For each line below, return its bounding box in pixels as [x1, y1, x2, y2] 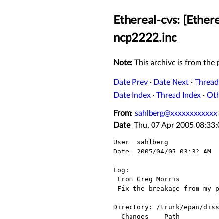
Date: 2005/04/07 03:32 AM [113, 148, 211, 155]
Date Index [113, 91, 151, 100]
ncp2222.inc [113, 32, 176, 44]
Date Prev [113, 78, 148, 87]
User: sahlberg [113, 138, 168, 146]
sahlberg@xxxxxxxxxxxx [135, 109, 217, 118]
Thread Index [156, 91, 201, 100]
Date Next [153, 78, 189, 87]
